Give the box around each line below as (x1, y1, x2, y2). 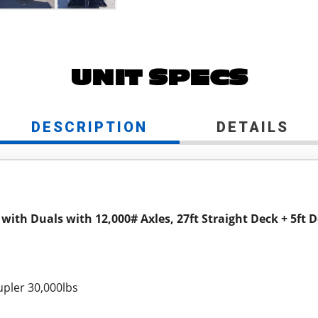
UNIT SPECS (70, 66, 248, 91)
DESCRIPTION (31, 119, 148, 136)
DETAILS (216, 119, 289, 136)
